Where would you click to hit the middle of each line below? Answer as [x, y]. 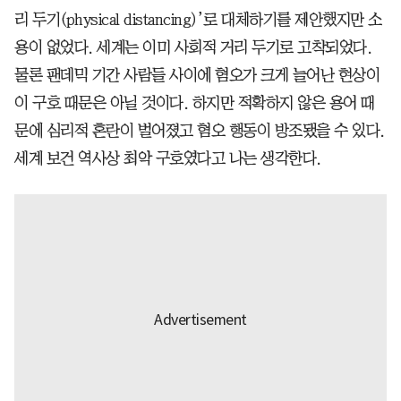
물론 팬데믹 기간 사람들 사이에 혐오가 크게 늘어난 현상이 [197, 75]
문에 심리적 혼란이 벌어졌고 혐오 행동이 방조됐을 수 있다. [200, 130]
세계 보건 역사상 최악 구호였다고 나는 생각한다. [168, 158]
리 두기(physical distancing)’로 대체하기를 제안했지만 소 [198, 19]
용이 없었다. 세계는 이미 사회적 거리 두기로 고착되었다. [193, 47]
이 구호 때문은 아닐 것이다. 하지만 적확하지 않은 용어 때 [195, 102]
